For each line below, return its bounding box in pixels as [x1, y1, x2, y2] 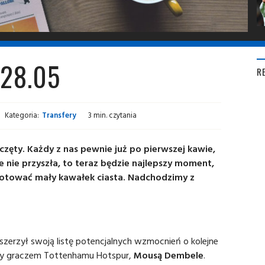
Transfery [42, 109, 76, 121]
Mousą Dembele [134, 248, 203, 262]
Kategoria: [5, 109, 39, 121]
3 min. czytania [88, 109, 137, 121]
